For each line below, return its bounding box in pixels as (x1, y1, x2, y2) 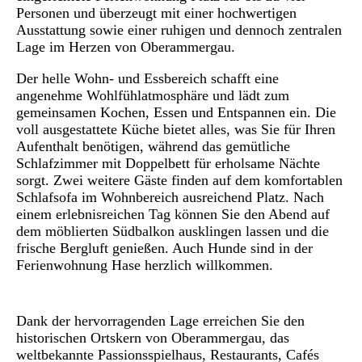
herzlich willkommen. (141, 256, 273, 273)
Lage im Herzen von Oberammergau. (16, 38, 235, 55)
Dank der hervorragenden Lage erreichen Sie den (16, 312, 305, 329)
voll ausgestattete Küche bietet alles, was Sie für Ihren (16, 120, 335, 137)
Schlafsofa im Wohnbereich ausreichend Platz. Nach (16, 188, 324, 205)
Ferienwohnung (16, 256, 112, 273)
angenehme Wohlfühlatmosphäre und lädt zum (16, 86, 289, 103)
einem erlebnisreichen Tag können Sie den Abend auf (16, 205, 330, 222)
